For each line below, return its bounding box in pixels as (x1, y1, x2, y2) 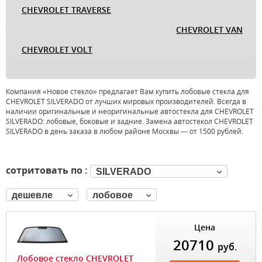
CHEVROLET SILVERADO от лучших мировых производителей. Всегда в (6, 96, 246, 106)
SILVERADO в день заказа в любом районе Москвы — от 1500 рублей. (6, 126, 243, 136)
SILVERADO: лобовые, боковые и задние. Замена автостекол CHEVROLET (6, 116, 253, 126)
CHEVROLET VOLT (22, 44, 92, 55)
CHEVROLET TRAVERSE (22, 4, 111, 15)
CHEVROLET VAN (176, 24, 243, 35)
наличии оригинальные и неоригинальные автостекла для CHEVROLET (6, 106, 254, 116)
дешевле (12, 189, 53, 200)
